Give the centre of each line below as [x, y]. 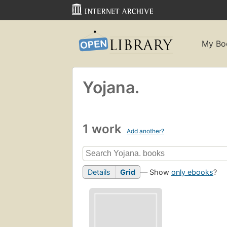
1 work [104, 129]
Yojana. [111, 87]
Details [99, 172]
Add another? [145, 131]
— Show [156, 172]
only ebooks [192, 172]
